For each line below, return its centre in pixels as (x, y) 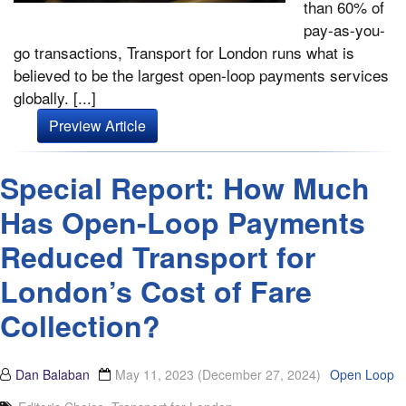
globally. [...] (55, 98)
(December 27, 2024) (259, 375)
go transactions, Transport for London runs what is (184, 53)
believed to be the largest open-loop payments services (201, 75)
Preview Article (97, 126)
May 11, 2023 (156, 375)
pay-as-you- (344, 30)
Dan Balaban (53, 375)
